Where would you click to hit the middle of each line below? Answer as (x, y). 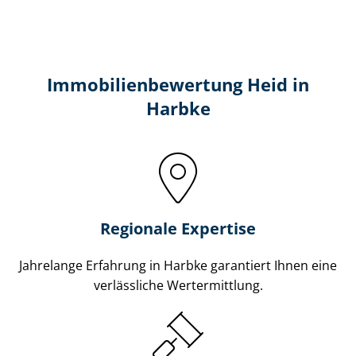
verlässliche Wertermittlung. (178, 285)
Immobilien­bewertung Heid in (178, 84)
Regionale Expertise (178, 228)
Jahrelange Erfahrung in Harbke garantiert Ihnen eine (178, 265)
